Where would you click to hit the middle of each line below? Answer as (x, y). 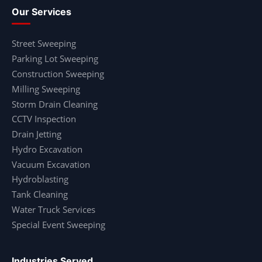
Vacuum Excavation (51, 164)
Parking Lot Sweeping (55, 59)
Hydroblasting (40, 179)
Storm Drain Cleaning (55, 104)
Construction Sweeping (58, 74)
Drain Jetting (37, 134)
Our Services (42, 12)
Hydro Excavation (47, 149)
